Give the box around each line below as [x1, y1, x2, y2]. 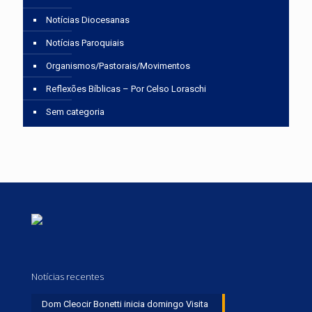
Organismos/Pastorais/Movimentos [46, 61, 190, 72]
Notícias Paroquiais [46, 38, 124, 49]
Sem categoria [46, 107, 104, 118]
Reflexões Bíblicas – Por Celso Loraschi [46, 84, 206, 95]
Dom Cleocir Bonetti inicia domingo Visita [42, 299, 208, 310]
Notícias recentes [31, 270, 104, 283]
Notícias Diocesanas [46, 15, 130, 26]
